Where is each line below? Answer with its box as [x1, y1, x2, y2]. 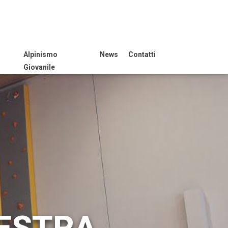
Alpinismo [23, 50, 58, 59]
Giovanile [23, 63, 55, 71]
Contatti [128, 50, 156, 59]
